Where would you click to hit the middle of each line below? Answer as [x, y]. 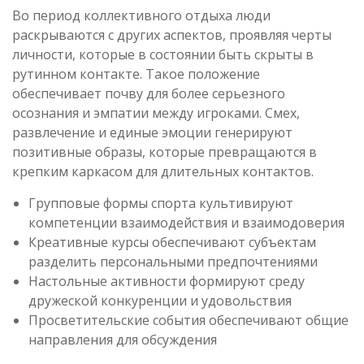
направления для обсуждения [123, 340]
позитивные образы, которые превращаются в [165, 152]
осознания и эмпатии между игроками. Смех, [156, 113]
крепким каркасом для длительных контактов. [163, 171]
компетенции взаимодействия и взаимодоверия [186, 223]
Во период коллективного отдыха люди [141, 15]
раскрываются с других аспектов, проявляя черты [172, 35]
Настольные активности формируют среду [167, 281]
